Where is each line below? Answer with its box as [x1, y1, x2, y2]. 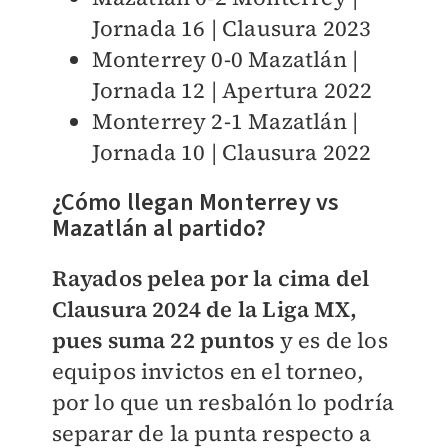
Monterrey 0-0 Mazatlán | [91, 43, 359, 74]
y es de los [274, 324, 388, 355]
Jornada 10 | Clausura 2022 [91, 136, 372, 167]
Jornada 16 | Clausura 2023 [91, 12, 372, 43]
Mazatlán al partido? [51, 210, 267, 246]
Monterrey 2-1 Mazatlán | [91, 105, 359, 136]
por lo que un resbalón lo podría [51, 386, 394, 417]
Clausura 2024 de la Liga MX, [51, 293, 358, 324]
